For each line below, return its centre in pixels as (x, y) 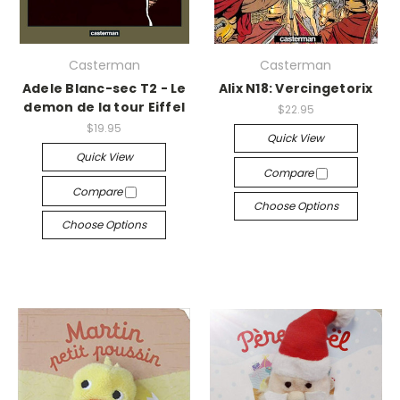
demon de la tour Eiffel (104, 107)
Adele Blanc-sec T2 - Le (104, 88)
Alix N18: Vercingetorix (296, 88)
